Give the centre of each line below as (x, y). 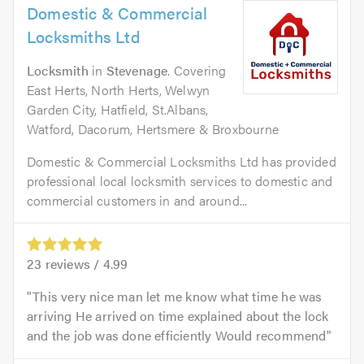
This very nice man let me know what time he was (178, 296)
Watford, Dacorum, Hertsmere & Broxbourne (153, 128)
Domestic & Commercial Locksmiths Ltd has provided (182, 161)
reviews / (72, 263)
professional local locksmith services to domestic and (180, 180)
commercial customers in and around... (137, 200)
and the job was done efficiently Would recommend (177, 335)
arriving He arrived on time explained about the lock (178, 315)
